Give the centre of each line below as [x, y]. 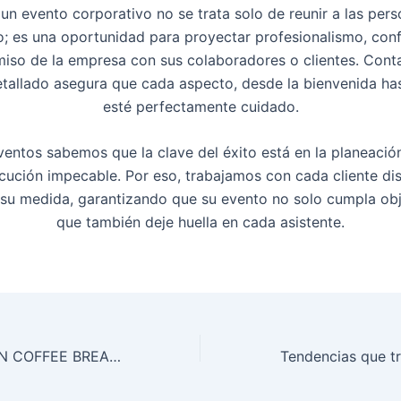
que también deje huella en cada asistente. [200, 222]
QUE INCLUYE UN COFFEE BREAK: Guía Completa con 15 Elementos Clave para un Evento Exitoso [115, 357]
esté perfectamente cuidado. [200, 106]
